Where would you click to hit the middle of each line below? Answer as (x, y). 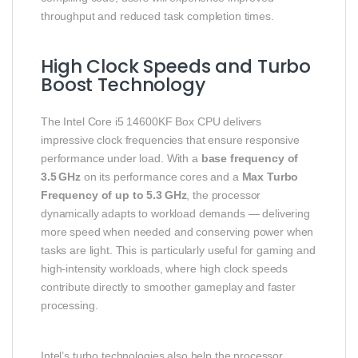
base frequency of (250, 158)
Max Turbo (270, 176)
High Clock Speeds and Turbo (176, 66)
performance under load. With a (121, 158)
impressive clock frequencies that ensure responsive (170, 139)
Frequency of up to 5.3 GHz (114, 195)
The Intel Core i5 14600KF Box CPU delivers (151, 121)
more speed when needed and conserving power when (177, 231)
